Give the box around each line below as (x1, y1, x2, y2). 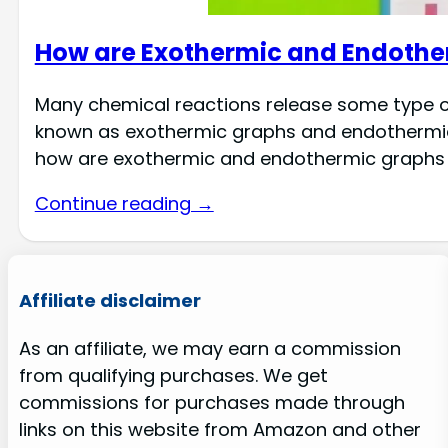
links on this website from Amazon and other (18, 416, 421, 442)
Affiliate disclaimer (18, 287, 201, 313)
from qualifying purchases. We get (18, 362, 328, 388)
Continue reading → (34, 191, 214, 217)
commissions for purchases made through (18, 389, 405, 415)
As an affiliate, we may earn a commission (18, 335, 401, 361)
